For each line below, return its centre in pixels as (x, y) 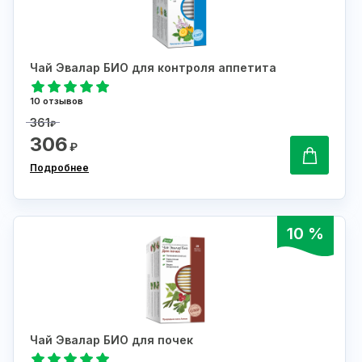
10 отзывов (57, 101)
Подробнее (59, 168)
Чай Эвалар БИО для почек (112, 340)
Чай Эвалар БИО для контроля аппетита (153, 68)
